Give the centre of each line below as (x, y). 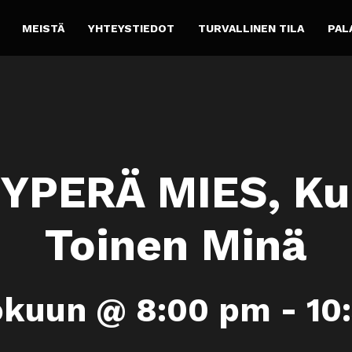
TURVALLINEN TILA (251, 28)
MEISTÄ (43, 28)
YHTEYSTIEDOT (131, 28)
